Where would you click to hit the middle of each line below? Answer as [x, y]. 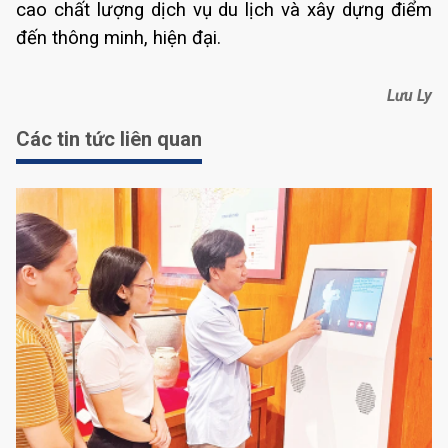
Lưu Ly [409, 96]
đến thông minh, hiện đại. [118, 38]
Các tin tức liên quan [109, 139]
